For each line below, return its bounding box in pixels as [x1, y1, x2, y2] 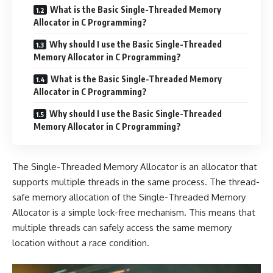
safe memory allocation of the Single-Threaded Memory [12, 191, 246, 203]
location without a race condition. [12, 236, 149, 249]
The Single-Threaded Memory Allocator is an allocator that [12, 160, 257, 172]
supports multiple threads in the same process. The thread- [12, 175, 260, 188]
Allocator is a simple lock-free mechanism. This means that [12, 206, 255, 218]
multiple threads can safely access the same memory [12, 221, 232, 233]
